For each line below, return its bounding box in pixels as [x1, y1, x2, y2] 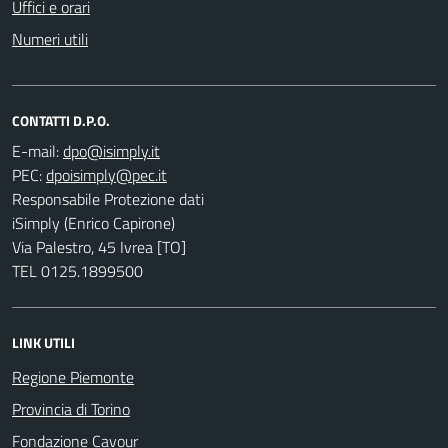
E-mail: [12, 138, 59, 163]
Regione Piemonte [12, 364, 134, 389]
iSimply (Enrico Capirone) [12, 210, 175, 235]
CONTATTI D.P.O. [12, 109, 110, 131]
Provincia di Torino [12, 396, 130, 421]
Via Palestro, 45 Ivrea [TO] [12, 234, 186, 259]
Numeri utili [12, 26, 88, 51]
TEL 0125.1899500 [12, 258, 143, 283]
